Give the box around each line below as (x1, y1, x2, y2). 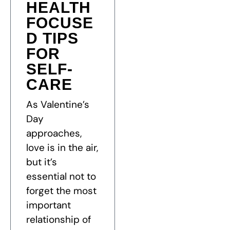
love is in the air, (26, 141, 98, 155)
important (26, 199, 71, 212)
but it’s (26, 156, 57, 169)
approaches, (26, 127, 82, 140)
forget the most (26, 184, 97, 198)
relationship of (26, 213, 91, 226)
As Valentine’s (26, 98, 89, 111)
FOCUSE (26, 14, 93, 32)
